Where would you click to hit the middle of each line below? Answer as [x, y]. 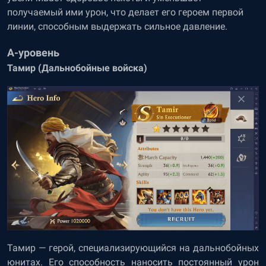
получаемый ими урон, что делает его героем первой [125, 12]
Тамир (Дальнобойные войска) [77, 68]
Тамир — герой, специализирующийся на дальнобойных [133, 248]
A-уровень [33, 53]
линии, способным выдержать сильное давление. [117, 27]
